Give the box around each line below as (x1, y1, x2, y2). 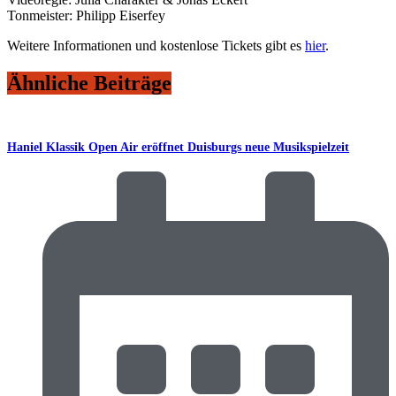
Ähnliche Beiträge (7, 71, 171, 95)
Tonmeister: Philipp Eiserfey (7, 8, 165, 24)
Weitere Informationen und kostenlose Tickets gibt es (7, 38, 305, 54)
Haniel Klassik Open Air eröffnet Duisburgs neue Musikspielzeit (7, 141, 349, 155)
